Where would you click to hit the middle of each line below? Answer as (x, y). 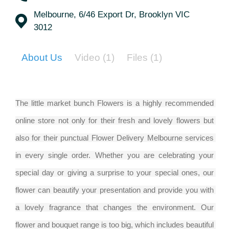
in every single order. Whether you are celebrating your (114, 155)
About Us (42, 58)
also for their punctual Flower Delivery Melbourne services (114, 138)
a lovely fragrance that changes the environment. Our (114, 208)
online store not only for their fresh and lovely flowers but (114, 121)
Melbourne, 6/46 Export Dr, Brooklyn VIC (112, 15)
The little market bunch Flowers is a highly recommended (114, 103)
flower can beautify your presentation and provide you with (114, 190)
